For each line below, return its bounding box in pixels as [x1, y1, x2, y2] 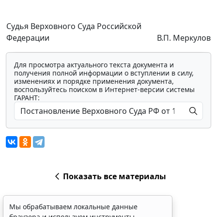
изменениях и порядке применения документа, [14, 77, 174, 86]
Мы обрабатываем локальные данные [9, 202, 138, 211]
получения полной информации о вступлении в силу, [14, 68, 194, 78]
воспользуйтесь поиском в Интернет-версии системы [14, 85, 195, 94]
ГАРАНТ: [14, 93, 40, 103]
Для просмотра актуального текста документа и [14, 60, 174, 70]
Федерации [6, 32, 51, 44]
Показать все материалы [62, 171, 166, 182]
